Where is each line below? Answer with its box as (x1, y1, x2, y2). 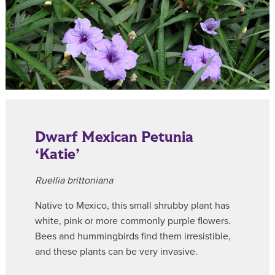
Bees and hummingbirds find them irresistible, (35, 230, 231, 242)
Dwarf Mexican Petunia (35, 126, 193, 147)
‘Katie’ (35, 144, 80, 165)
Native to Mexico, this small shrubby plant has (35, 199, 230, 212)
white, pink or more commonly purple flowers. (35, 214, 231, 227)
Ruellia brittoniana (35, 174, 113, 187)
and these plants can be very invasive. (35, 245, 198, 258)
